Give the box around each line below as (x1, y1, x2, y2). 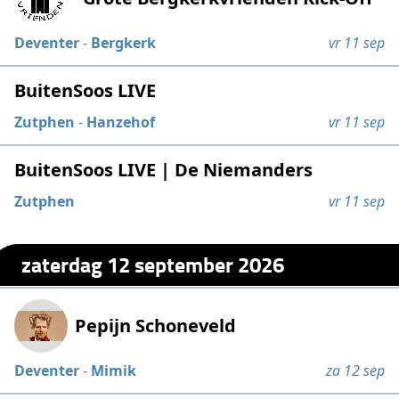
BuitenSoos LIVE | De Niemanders (14, 157, 313, 182)
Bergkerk (91, 32, 157, 53)
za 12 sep (325, 360, 385, 380)
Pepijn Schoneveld (75, 313, 237, 338)
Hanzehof (86, 111, 156, 132)
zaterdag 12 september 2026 (21, 248, 285, 281)
